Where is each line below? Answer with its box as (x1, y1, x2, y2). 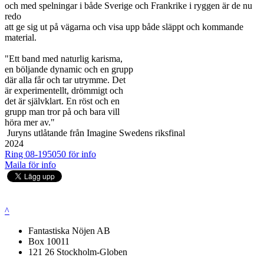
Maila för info (5, 160, 56, 170)
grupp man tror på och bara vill (5, 107, 120, 117)
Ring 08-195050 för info (5, 149, 96, 160)
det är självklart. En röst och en (5, 96, 120, 107)
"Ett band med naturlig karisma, (5, 54, 123, 64)
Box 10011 (28, 236, 70, 247)
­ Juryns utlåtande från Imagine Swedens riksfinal (5, 128, 185, 138)
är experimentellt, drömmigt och (5, 85, 123, 96)
